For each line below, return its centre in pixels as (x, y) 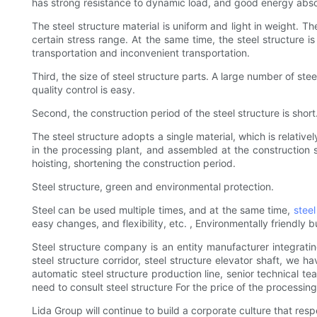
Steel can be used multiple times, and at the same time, (163, 210)
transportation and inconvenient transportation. (141, 53)
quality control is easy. (83, 90)
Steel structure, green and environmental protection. (153, 187)
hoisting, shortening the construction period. (134, 163)
